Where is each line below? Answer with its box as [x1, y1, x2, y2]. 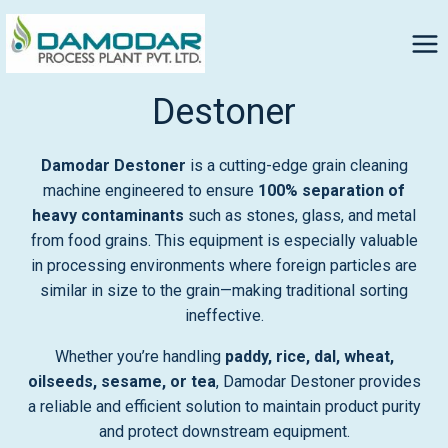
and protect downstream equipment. [98, 422, 350, 441]
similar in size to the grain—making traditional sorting [40, 281, 408, 300]
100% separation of [258, 181, 405, 200]
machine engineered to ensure [43, 181, 258, 200]
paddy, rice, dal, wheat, [224, 347, 394, 366]
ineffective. [184, 306, 264, 325]
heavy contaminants [32, 206, 184, 225]
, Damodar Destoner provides [215, 372, 421, 391]
